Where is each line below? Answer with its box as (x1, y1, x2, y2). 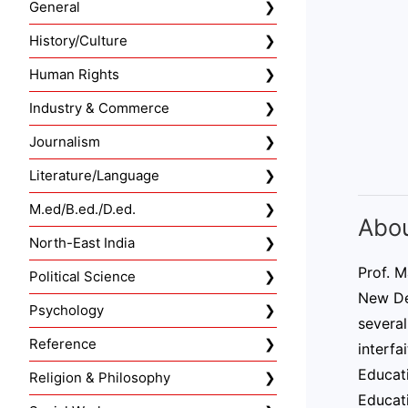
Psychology (29, 301, 104, 320)
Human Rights (29, 66, 119, 84)
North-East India (29, 234, 135, 252)
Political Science (29, 268, 136, 286)
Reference (29, 335, 97, 353)
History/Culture (29, 32, 127, 50)
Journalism (29, 133, 100, 151)
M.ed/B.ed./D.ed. (29, 200, 136, 219)
